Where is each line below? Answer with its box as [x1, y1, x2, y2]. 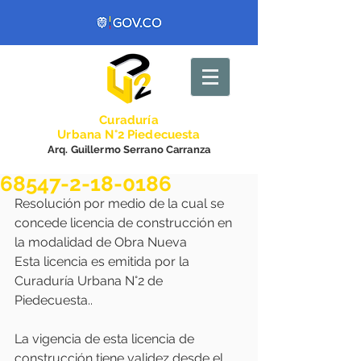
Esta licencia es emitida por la [15, 254, 193, 269]
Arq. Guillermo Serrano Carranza [47, 143, 211, 156]
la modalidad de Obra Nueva [15, 234, 190, 250]
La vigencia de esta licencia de [15, 331, 197, 346]
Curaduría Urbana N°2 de [15, 273, 166, 288]
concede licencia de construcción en [15, 215, 235, 230]
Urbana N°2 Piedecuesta [57, 127, 201, 142]
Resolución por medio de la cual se [15, 196, 227, 211]
